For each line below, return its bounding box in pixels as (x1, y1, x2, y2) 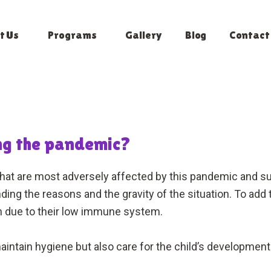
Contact (229, 28, 270, 41)
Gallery (125, 28, 162, 41)
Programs (48, 28, 97, 41)
